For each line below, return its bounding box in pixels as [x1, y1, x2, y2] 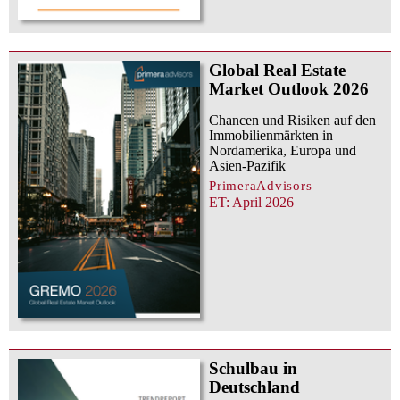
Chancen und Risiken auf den [209, 112, 376, 128]
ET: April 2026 [209, 195, 294, 210]
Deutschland [209, 377, 300, 396]
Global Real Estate [209, 61, 346, 79]
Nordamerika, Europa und [209, 143, 356, 158]
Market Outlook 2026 [209, 79, 369, 98]
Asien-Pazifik [209, 158, 286, 173]
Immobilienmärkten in [209, 128, 333, 143]
